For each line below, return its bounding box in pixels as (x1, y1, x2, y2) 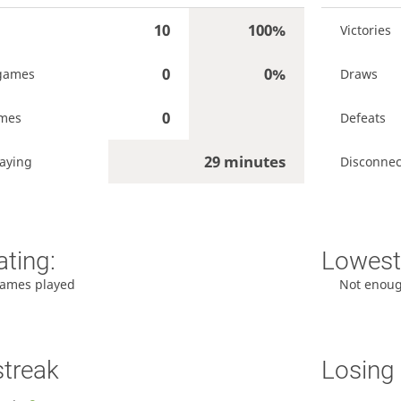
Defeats (340, 109, 387, 127)
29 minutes (204, 151, 286, 173)
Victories (340, 21, 392, 39)
